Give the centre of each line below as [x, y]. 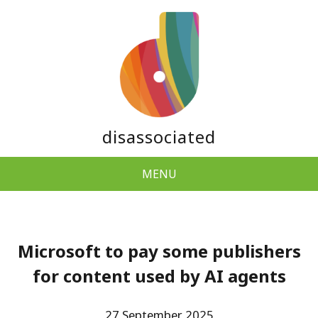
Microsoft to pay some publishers [159, 251]
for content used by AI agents [159, 276]
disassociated [159, 137]
